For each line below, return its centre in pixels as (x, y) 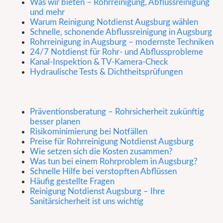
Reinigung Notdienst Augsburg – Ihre (97, 192)
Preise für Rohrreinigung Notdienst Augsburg (112, 142)
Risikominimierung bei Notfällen (89, 132)
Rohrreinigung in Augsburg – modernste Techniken (122, 42)
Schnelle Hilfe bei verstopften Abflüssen (103, 172)
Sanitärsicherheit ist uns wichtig (87, 202)
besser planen (55, 122)
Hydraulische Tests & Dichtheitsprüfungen (106, 72)
